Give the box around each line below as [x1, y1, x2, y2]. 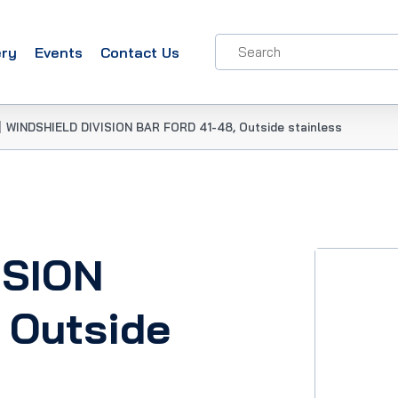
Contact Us [100, 43, 179, 61]
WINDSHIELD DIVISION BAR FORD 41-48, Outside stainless [6, 120, 342, 134]
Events [35, 43, 83, 61]
